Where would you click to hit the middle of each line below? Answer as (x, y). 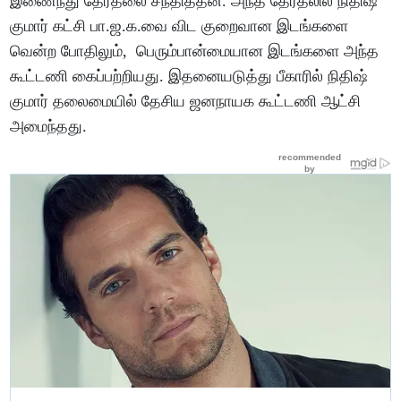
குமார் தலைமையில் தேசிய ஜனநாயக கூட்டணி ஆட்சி (186, 101)
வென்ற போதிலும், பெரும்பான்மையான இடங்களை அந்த (195, 51)
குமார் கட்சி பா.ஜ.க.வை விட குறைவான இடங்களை (179, 26)
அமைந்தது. (51, 126)
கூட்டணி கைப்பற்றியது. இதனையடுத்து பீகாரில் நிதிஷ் (189, 76)
